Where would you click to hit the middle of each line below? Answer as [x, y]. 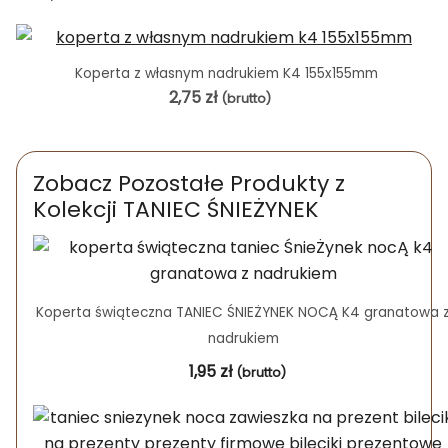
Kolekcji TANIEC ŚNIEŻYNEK [176, 209]
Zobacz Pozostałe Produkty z [189, 183]
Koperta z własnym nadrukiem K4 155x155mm [226, 73]
